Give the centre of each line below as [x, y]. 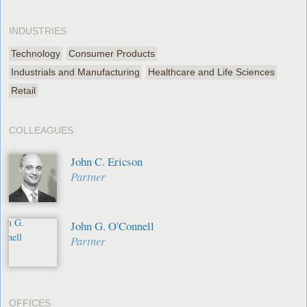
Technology [36, 53]
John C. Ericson [107, 161]
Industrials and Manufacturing [76, 72]
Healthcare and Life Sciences [212, 72]
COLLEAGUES [41, 130]
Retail [24, 90]
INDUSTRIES [38, 30]
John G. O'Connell [113, 225]
